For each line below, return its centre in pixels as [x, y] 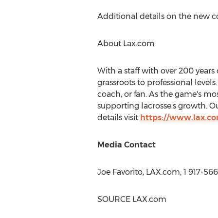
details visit [118, 118]
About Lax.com [126, 44]
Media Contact [126, 145]
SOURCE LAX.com [132, 199]
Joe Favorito [120, 172]
